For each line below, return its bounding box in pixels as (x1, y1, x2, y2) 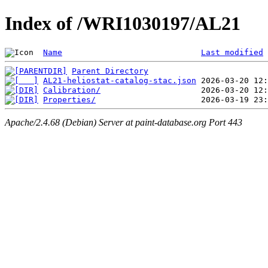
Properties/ (43, 95, 96, 104)
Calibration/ (43, 85, 100, 95)
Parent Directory (72, 66, 148, 75)
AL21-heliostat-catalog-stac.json (43, 75, 196, 85)
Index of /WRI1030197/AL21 (5, 13, 240, 35)
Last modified (201, 47, 263, 57)
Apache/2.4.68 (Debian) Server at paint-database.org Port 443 (5, 117, 242, 128)
